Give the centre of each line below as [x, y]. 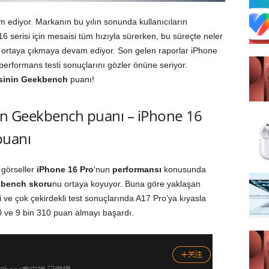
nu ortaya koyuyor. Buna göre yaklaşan [126, 184]
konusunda [183, 169]
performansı [137, 169]
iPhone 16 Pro [65, 169]
